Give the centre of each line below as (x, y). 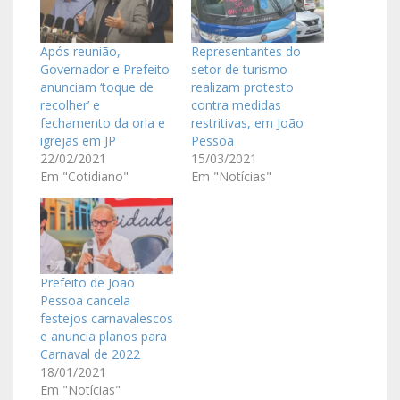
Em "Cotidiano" (84, 176)
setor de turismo (239, 69)
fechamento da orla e (103, 122)
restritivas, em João (247, 122)
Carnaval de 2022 (90, 354)
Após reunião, (80, 51)
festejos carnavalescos (107, 318)
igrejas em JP (78, 140)
